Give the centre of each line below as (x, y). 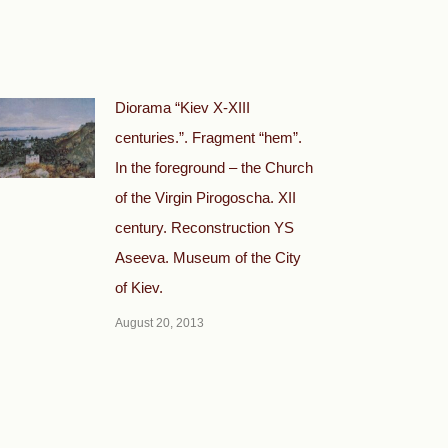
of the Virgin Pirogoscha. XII (205, 197)
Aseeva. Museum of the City (208, 257)
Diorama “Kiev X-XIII (182, 107)
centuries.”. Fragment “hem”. (208, 137)
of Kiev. (139, 287)
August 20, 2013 (159, 323)
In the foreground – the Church (214, 167)
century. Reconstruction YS (204, 227)
